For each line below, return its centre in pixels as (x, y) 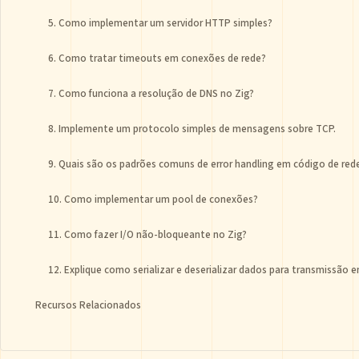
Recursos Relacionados (88, 305)
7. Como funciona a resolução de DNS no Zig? (151, 94)
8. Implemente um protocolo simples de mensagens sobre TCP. (192, 129)
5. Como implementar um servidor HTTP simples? (160, 23)
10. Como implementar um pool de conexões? (153, 200)
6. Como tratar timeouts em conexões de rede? (157, 58)
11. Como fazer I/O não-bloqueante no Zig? (147, 235)
